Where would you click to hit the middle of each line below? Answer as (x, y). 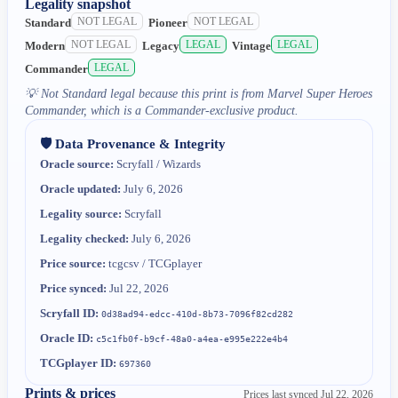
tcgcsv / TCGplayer (154, 263)
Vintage (252, 46)
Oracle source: (77, 163)
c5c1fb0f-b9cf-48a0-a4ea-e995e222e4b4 (192, 338)
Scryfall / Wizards (158, 163)
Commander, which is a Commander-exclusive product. (162, 110)
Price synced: (74, 288)
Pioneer (168, 23)
